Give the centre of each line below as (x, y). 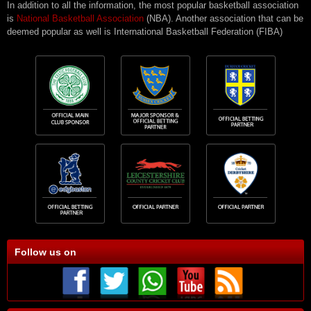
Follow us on (45, 252)
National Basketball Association (80, 19)
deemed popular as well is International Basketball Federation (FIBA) (145, 32)
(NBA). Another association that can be (224, 19)
